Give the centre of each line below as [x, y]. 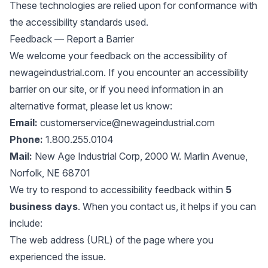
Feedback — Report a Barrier [72, 39]
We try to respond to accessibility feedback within [118, 190]
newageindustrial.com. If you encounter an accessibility [129, 72]
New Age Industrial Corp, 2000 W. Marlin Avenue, [140, 156]
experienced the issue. [58, 257]
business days [44, 206]
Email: [24, 123]
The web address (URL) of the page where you [112, 240]
